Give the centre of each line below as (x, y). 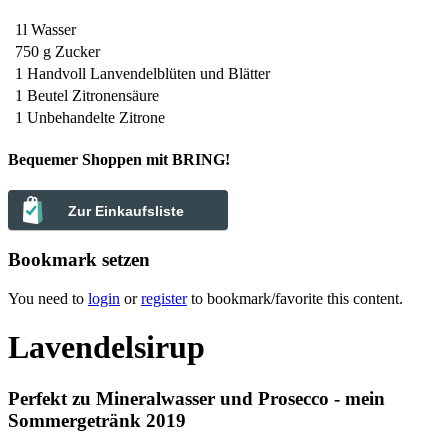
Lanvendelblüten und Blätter (180, 73)
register (164, 298)
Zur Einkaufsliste (126, 211)
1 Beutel (41, 95)
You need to (48, 298)
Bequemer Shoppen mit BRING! (119, 160)
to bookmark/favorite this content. (295, 298)
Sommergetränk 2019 (97, 420)
